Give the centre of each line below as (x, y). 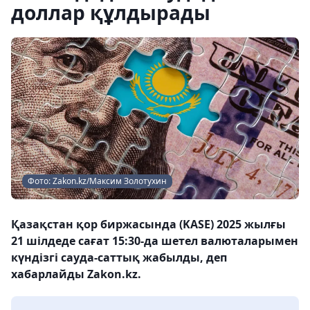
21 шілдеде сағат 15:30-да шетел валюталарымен (155, 241)
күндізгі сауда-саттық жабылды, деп (119, 257)
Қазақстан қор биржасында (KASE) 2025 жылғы (148, 224)
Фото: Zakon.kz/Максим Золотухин (97, 181)
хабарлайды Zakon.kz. (76, 274)
